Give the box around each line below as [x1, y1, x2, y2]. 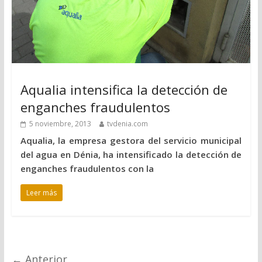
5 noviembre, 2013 [29, 119, 91, 129]
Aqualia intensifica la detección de [20, 81, 227, 99]
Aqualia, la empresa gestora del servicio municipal [20, 135, 242, 147]
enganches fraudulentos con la [20, 163, 154, 175]
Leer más [26, 188, 57, 198]
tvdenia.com [106, 119, 148, 129]
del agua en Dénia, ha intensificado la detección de [20, 149, 242, 161]
